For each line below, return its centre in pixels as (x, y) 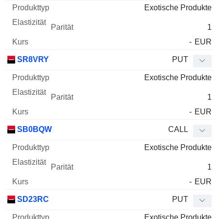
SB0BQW (33, 129)
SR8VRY (32, 59)
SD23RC (32, 199)
